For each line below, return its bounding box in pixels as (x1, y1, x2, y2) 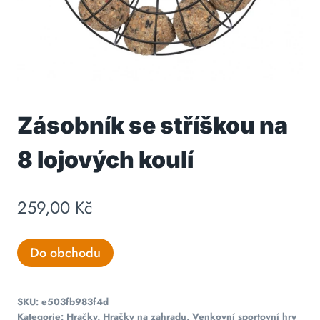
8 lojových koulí (17, 146, 194, 174)
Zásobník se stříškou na (17, 111, 288, 140)
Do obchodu (30, 243, 101, 262)
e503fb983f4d (41, 294, 109, 309)
